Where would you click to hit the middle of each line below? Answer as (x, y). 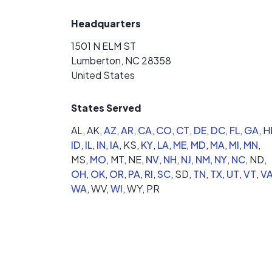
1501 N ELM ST (104, 46)
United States (103, 75)
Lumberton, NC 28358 (121, 60)
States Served (106, 108)
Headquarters (106, 23)
